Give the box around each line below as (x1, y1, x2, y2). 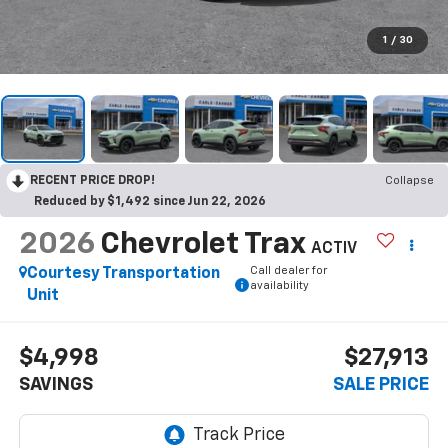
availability (249, 279, 309, 291)
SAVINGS (18, 376, 93, 395)
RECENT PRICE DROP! (30, 174, 155, 187)
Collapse (385, 174, 434, 187)
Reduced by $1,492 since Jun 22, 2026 (34, 195, 266, 208)
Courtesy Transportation (26, 265, 220, 282)
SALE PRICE (333, 376, 430, 395)
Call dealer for (249, 264, 327, 276)
